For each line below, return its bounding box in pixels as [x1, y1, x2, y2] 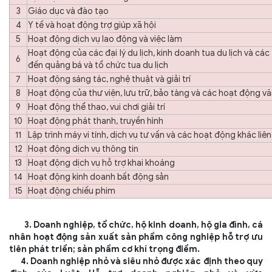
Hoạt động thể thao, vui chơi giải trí [28, 102, 165, 112]
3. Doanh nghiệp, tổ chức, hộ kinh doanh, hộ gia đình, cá [9, 220, 263, 230]
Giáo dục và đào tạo [28, 6, 109, 16]
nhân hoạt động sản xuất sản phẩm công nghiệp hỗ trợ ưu [9, 232, 263, 242]
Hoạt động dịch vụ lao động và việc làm [28, 34, 182, 44]
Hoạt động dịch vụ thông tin [28, 144, 138, 154]
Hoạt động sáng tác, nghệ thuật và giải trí [28, 74, 191, 84]
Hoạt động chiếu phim [28, 186, 115, 196]
